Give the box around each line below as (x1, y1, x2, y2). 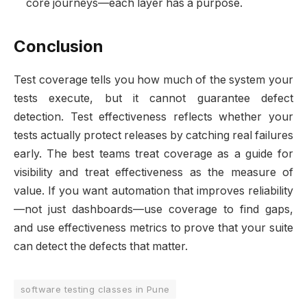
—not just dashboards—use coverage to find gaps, (14, 203, 293, 217)
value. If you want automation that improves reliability (14, 184, 293, 198)
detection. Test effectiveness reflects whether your (14, 110, 293, 124)
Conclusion (14, 36, 103, 57)
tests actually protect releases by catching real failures (14, 129, 293, 143)
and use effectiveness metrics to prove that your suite (14, 221, 293, 235)
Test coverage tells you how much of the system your (14, 73, 293, 87)
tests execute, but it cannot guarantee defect (14, 92, 293, 106)
